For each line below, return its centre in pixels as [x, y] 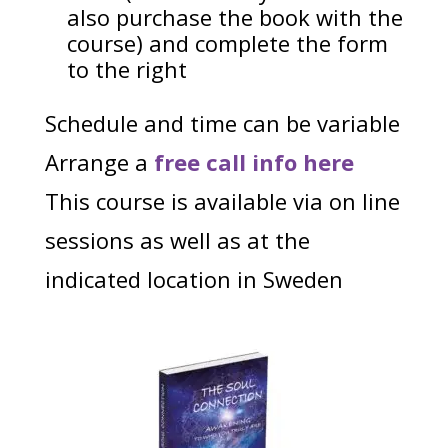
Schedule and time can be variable [222, 123]
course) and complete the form [227, 43]
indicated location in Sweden [193, 279]
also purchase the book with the [234, 17]
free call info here [253, 162]
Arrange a [99, 162]
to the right [126, 69]
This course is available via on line [222, 201]
